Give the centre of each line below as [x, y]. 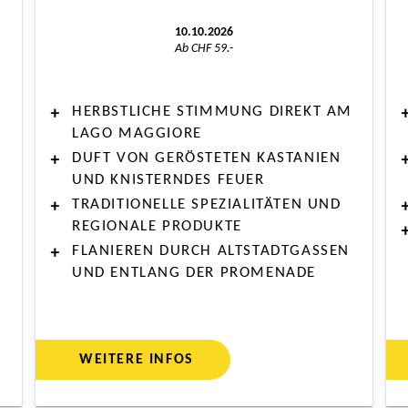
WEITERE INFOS [136, 359]
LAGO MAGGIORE [137, 133]
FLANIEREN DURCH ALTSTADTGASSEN [210, 251]
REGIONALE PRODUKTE [157, 227]
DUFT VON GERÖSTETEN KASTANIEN [206, 158]
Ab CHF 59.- [204, 48]
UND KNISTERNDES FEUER [168, 180]
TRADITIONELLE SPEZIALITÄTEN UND [206, 205]
